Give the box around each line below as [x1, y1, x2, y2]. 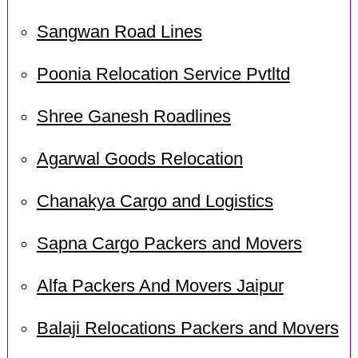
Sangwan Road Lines [36, 22, 202, 42]
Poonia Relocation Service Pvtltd [36, 65, 290, 85]
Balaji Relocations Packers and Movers [36, 318, 339, 338]
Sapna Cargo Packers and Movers [36, 233, 302, 253]
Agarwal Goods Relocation [36, 149, 243, 169]
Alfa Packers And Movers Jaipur [36, 276, 284, 296]
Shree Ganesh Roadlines [36, 107, 231, 127]
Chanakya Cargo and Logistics [36, 192, 273, 212]
